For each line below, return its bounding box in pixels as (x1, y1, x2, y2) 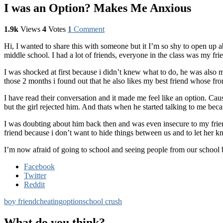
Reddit (24, 180, 45, 189)
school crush (83, 197, 122, 206)
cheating (36, 197, 63, 206)
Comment (74, 24, 105, 33)
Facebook (24, 162, 55, 171)
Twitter (24, 171, 46, 180)
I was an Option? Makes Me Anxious (4, 1, 191, 14)
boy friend (4, 197, 36, 206)
